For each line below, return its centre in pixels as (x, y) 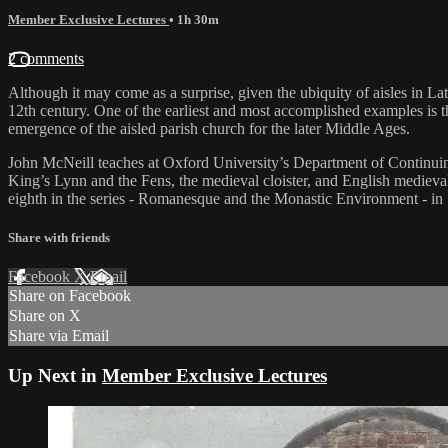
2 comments (46, 58)
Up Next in (55, 375)
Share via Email (59, 336)
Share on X (45, 316)
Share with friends (59, 238)
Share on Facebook (70, 296)
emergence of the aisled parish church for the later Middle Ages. (209, 128)
